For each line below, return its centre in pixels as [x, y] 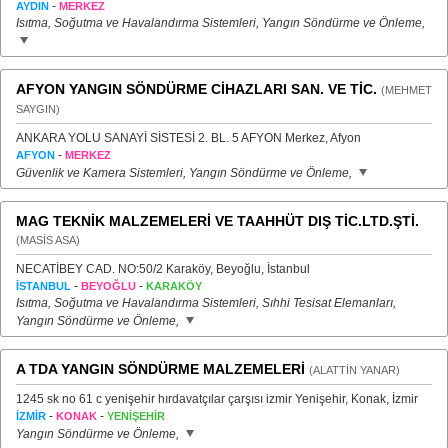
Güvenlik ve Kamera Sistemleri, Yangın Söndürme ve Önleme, [185, 173]
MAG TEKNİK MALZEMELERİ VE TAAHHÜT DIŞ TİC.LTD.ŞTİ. [217, 221]
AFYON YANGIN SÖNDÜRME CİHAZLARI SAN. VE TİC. [196, 89]
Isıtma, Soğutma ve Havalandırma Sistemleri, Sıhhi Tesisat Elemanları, [206, 303]
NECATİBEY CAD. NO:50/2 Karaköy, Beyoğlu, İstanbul [163, 269]
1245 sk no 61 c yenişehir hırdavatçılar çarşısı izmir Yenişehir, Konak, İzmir [217, 399]
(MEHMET [406, 90]
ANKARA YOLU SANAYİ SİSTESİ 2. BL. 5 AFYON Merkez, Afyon [188, 138]
